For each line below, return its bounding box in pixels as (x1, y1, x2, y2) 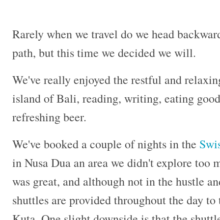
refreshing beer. (12, 109, 86, 125)
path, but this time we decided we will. (12, 45, 196, 61)
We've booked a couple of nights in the (12, 136, 199, 152)
